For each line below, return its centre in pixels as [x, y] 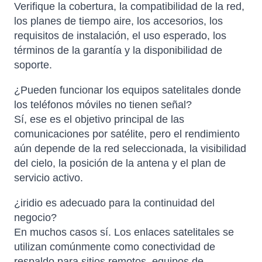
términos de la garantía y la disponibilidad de [118, 51]
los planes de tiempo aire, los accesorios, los [118, 21]
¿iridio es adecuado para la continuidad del [114, 203]
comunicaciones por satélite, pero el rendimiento [127, 134]
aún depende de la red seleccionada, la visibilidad [130, 149]
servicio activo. [49, 178]
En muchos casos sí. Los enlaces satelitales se [124, 232]
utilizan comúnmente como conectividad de [115, 247]
